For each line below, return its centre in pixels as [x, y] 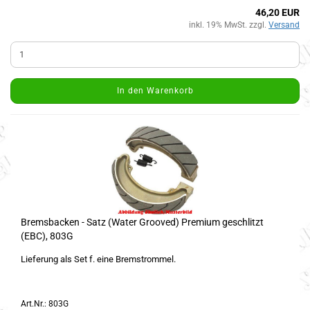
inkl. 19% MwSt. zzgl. [229, 25]
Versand [284, 25]
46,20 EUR [277, 12]
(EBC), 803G [47, 236]
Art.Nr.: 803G [45, 303]
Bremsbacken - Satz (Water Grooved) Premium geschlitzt [142, 222]
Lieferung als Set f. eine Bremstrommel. [98, 259]
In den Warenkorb [155, 90]
